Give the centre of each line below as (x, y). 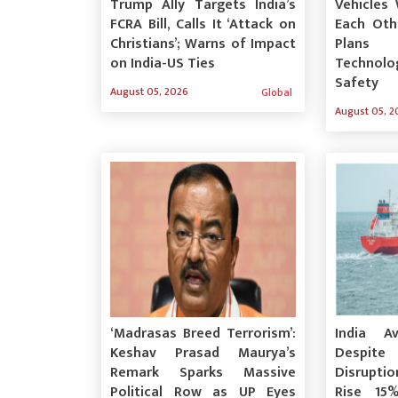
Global (277, 92)
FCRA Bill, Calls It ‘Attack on (203, 24)
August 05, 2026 (149, 91)
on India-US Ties (163, 63)
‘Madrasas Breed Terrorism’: (203, 333)
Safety (357, 83)
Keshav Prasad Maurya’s (203, 353)
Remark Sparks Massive (203, 372)
